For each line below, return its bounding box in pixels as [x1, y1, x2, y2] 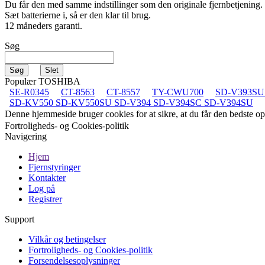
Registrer [28, 193, 62, 204]
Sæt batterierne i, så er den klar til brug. [5, 9, 151, 20]
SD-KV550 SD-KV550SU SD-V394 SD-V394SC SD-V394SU [9, 97, 253, 108]
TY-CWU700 [152, 86, 203, 97]
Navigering [5, 131, 47, 141]
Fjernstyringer [28, 161, 80, 172]
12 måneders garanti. [5, 20, 82, 31]
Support [5, 214, 34, 224]
